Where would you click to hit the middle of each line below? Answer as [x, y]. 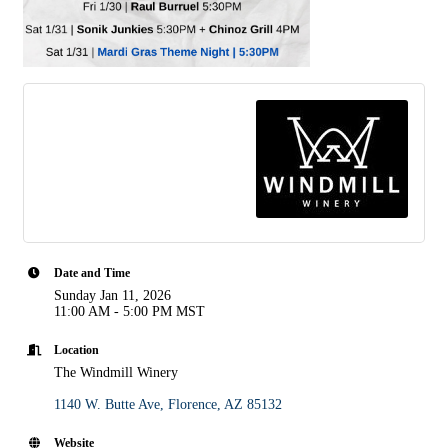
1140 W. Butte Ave [107, 404]
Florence [192, 404]
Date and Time [92, 273]
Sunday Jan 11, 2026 [112, 295]
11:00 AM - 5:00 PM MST [129, 311]
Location [76, 350]
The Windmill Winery [118, 372]
